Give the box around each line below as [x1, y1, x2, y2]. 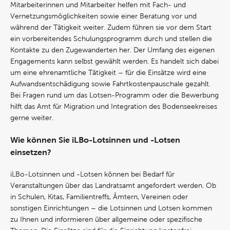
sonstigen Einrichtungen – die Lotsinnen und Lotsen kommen [10, 204, 212, 212]
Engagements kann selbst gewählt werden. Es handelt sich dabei [10, 57, 219, 65]
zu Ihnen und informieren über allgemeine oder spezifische [10, 216, 202, 223]
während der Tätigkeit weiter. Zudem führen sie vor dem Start [10, 24, 212, 31]
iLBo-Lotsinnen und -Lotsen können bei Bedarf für [10, 170, 175, 178]
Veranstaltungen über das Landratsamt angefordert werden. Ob [10, 182, 216, 189]
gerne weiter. [10, 114, 55, 122]
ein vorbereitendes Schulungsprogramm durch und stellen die [10, 35, 212, 43]
